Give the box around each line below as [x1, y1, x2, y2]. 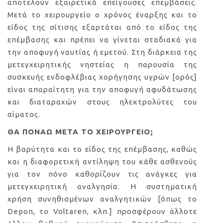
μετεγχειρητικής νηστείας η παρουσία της [7, 60, 198, 69]
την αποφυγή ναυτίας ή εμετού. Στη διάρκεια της [7, 48, 198, 56]
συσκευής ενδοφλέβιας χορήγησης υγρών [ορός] [7, 73, 198, 81]
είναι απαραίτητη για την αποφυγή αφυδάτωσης [7, 85, 198, 94]
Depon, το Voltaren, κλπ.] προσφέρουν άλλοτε [7, 207, 198, 216]
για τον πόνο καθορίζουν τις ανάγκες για [7, 170, 198, 178]
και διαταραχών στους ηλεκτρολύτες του [7, 98, 198, 106]
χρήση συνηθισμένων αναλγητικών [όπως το [7, 195, 198, 203]
